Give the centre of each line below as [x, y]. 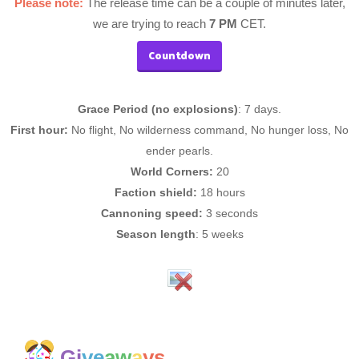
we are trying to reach [151, 24]
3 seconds [230, 213]
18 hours [221, 192]
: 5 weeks [219, 234]
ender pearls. [179, 151]
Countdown [179, 54]
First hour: [39, 130]
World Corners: [171, 171]
